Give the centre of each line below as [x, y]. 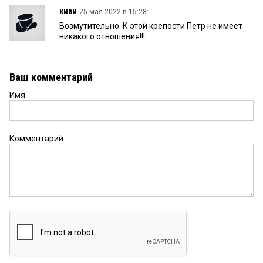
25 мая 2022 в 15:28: [114, 11]
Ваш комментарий [51, 77]
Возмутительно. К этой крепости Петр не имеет [151, 26]
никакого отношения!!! [102, 36]
